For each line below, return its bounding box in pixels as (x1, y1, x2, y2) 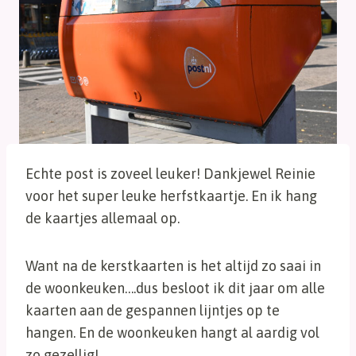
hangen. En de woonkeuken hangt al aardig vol (25, 323, 319, 341)
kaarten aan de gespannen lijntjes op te (25, 301, 280, 319)
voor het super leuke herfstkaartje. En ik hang (25, 187, 317, 204)
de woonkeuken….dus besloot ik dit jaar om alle (25, 279, 325, 296)
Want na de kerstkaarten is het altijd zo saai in (25, 257, 321, 274)
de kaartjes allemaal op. (25, 209, 180, 226)
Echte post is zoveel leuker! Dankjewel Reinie (25, 164, 315, 182)
